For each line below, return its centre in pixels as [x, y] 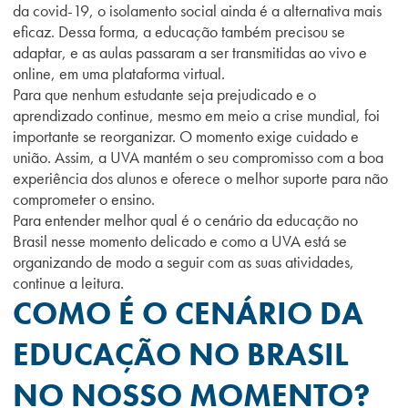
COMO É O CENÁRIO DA [188, 314]
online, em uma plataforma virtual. [119, 73]
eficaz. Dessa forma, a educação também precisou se [179, 31]
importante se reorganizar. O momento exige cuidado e [186, 136]
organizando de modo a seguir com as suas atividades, [184, 262]
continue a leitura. [68, 283]
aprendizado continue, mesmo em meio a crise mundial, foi [196, 115]
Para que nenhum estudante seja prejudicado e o [164, 94]
